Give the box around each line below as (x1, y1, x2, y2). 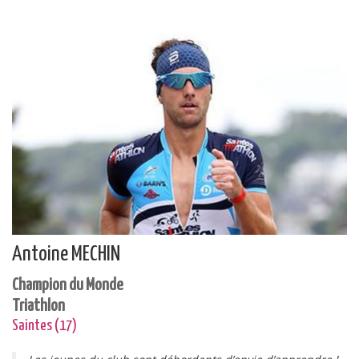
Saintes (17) (12, 318, 77, 333)
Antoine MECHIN (12, 244, 120, 265)
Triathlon (12, 298, 65, 314)
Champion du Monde (12, 277, 123, 293)
